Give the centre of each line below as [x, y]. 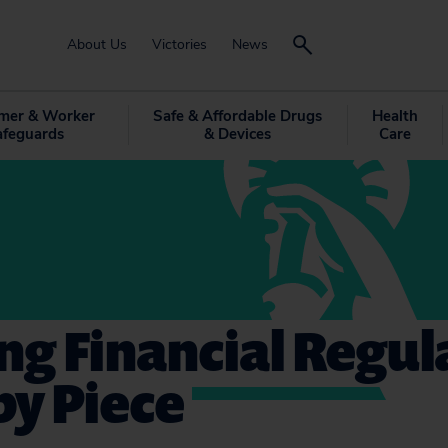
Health [394, 116]
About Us [97, 44]
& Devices [237, 134]
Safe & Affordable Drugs [237, 116]
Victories [179, 44]
